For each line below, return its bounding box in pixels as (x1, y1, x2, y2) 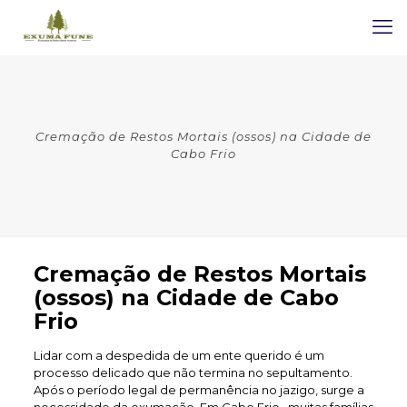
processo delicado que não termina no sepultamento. (33, 365, 352, 380)
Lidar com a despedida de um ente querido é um (33, 348, 324, 362)
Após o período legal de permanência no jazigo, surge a (33, 382, 364, 397)
